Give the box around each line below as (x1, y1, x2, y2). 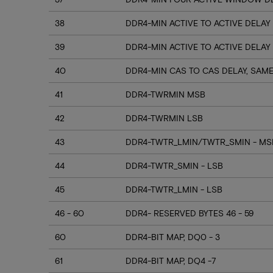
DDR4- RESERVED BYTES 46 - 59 (126, 208, 253, 218)
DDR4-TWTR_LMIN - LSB (126, 184, 222, 194)
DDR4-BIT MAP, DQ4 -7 (126, 255, 216, 266)
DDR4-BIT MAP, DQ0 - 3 (126, 232, 220, 242)
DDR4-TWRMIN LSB (126, 113, 203, 123)
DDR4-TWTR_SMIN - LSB (126, 160, 223, 171)
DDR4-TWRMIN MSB (126, 89, 205, 99)
